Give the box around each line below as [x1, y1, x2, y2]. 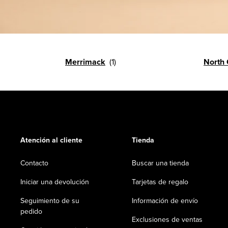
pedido [20, 208, 42, 215]
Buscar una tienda [132, 160, 189, 167]
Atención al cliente [20, 137, 82, 144]
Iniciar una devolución [20, 179, 89, 186]
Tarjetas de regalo [132, 179, 188, 186]
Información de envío [132, 197, 198, 205]
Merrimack [65, 58, 105, 66]
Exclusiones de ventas [132, 216, 203, 223]
